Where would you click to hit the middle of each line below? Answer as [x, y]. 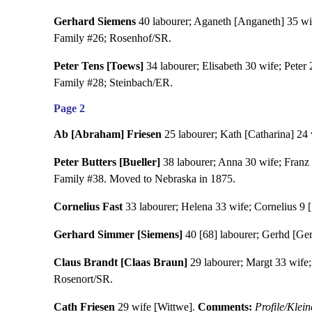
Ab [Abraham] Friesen [107, 134]
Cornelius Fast [88, 206]
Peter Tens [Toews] [98, 65]
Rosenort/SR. [83, 279]
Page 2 [69, 108]
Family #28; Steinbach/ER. [113, 82]
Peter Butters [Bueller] [107, 162]
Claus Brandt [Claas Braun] [120, 262]
